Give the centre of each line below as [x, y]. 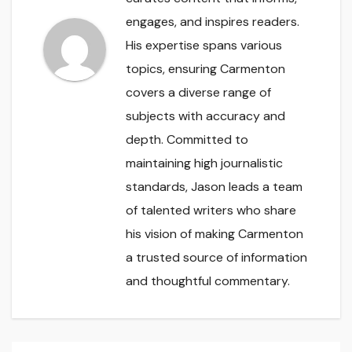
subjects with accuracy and [205, 115]
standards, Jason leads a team [214, 186]
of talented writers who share [211, 210]
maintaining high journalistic [204, 163]
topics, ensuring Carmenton [205, 68]
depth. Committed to [187, 139]
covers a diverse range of [198, 92]
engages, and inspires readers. [213, 21]
